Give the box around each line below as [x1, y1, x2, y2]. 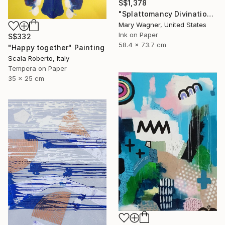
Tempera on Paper [8, 64, 67, 73]
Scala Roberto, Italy [8, 54, 69, 63]
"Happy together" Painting [8, 43, 104, 52]
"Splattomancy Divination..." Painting [206, 9, 213, 18]
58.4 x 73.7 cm [119, 40, 166, 49]
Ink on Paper [119, 30, 158, 39]
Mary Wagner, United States [119, 20, 206, 29]
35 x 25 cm [8, 74, 44, 83]
